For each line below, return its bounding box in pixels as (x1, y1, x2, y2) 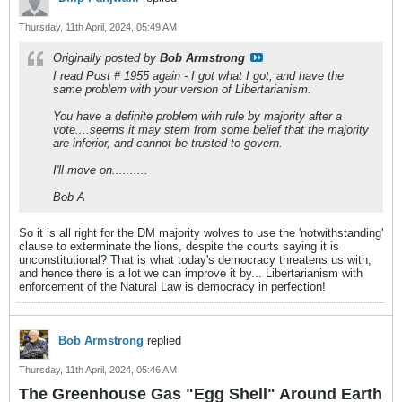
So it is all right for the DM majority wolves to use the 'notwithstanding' (19, 226, 383, 240)
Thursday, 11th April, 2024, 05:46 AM (19, 364, 177, 375)
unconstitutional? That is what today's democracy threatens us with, (19, 253, 371, 267)
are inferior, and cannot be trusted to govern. (53, 136, 283, 150)
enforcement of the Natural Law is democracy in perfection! (19, 280, 326, 293)
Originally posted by (53, 51, 160, 65)
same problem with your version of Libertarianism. (53, 83, 311, 96)
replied (144, 334, 181, 347)
